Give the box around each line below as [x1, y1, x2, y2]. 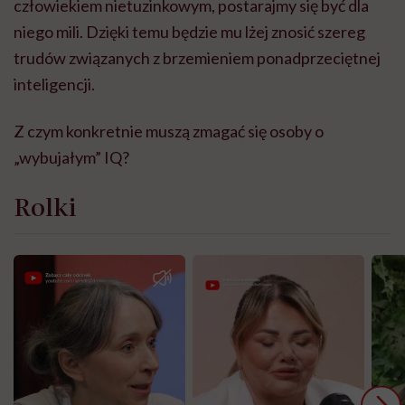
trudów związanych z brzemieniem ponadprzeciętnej [14, 48, 381, 69]
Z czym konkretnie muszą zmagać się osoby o [14, 121, 324, 142]
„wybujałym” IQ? [14, 147, 129, 168]
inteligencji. [14, 74, 95, 95]
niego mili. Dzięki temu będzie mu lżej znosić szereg [14, 22, 365, 42]
